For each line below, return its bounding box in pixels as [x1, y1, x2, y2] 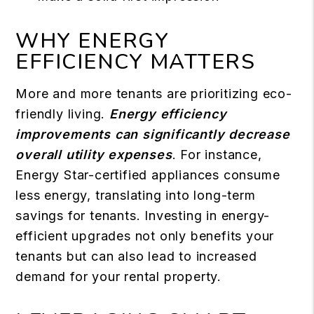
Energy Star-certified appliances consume [15, 168, 280, 183]
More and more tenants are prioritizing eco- [15, 86, 292, 102]
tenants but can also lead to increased [15, 249, 257, 264]
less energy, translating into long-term [15, 188, 256, 203]
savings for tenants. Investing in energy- [15, 208, 271, 224]
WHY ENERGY [15, 27, 170, 56]
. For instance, [172, 147, 262, 163]
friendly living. [15, 107, 109, 122]
